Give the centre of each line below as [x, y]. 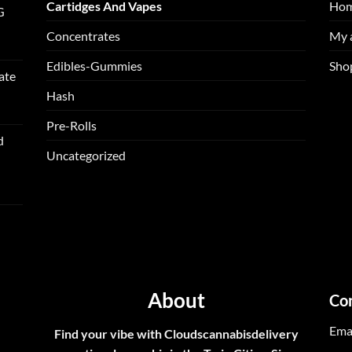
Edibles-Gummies [94, 66]
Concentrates [83, 36]
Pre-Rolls [71, 126]
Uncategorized [86, 156]
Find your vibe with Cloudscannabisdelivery [176, 334]
